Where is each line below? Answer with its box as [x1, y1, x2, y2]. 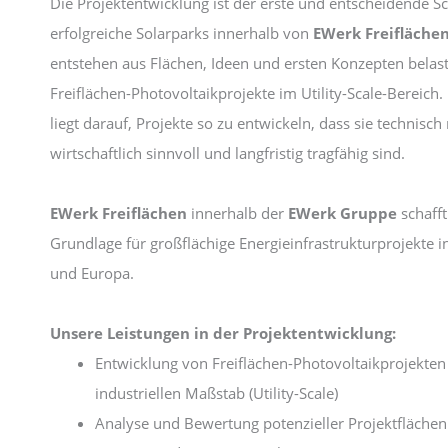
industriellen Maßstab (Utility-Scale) [95, 383, 338, 403]
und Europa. [50, 263, 134, 283]
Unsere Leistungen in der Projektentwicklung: [50, 323, 396, 343]
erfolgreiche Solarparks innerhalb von [50, 23, 313, 43]
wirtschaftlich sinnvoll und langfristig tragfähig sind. [50, 143, 405, 163]
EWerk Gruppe [288, 203, 397, 223]
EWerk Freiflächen [50, 203, 187, 223]
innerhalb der [187, 203, 288, 223]
